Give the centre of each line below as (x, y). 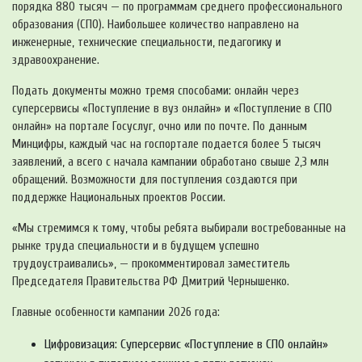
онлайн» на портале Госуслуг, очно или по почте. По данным (160, 126)
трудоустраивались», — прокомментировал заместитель (151, 263)
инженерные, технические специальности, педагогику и (147, 42)
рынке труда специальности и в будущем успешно (136, 246)
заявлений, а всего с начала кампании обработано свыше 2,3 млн (170, 162)
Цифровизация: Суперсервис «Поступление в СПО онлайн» (186, 344)
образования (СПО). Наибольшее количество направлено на (156, 24)
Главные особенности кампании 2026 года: (116, 312)
